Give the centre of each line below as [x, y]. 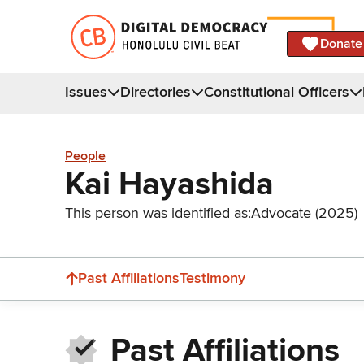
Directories [156, 91]
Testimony [212, 278]
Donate [341, 43]
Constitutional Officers [277, 91]
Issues [86, 91]
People [85, 156]
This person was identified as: [158, 212]
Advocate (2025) [304, 212]
